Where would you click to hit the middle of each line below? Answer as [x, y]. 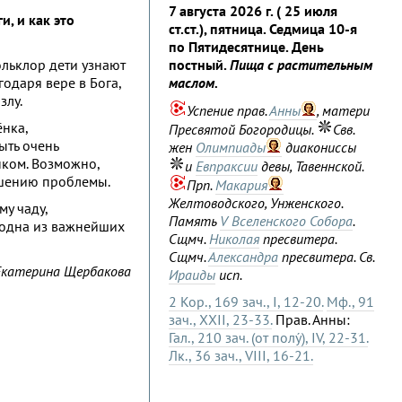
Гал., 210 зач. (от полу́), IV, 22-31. [268, 337]
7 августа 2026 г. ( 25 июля [253, 11]
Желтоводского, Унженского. [256, 203]
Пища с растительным [301, 65]
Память [194, 221]
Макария [241, 185]
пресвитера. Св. [326, 257]
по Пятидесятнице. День [246, 47]
